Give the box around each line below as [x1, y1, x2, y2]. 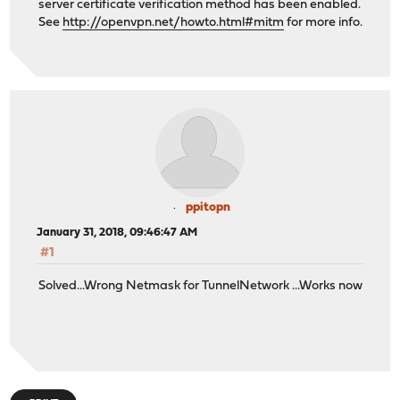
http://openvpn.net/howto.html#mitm [62, 16, 285, 30]
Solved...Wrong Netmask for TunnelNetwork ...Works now [38, 279, 363, 293]
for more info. [284, 16, 363, 30]
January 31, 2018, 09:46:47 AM [37, 227, 198, 239]
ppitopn [186, 201, 230, 215]
